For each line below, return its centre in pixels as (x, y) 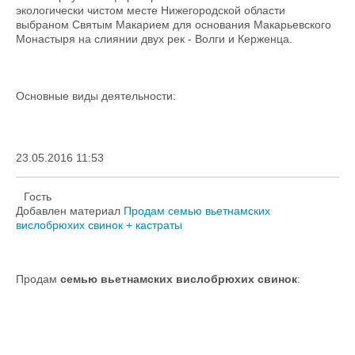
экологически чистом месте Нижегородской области (151, 10)
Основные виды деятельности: (96, 96)
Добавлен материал (70, 211)
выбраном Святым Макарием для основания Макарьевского (174, 25)
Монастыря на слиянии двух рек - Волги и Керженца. (154, 39)
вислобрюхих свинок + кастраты (99, 225)
